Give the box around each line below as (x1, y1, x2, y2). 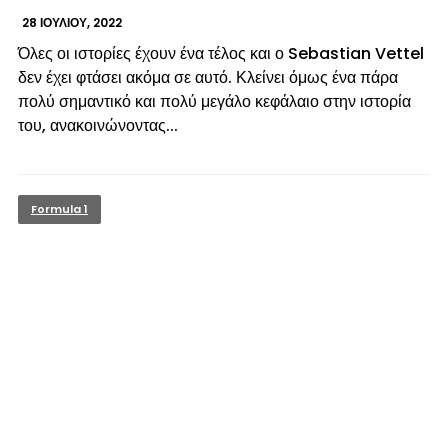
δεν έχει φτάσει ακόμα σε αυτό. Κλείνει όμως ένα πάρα (17, 65, 398, 89)
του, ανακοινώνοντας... (17, 113, 178, 137)
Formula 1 (30, 200, 88, 217)
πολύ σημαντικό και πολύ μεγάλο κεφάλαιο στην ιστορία (17, 89, 411, 113)
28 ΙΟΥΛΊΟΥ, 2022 (21, 13, 122, 31)
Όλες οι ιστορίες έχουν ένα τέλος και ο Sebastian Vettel (17, 41, 424, 65)
